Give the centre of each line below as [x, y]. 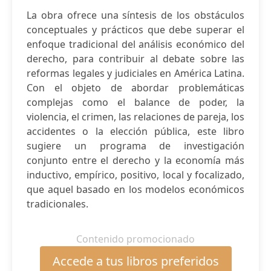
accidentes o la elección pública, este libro [135, 131]
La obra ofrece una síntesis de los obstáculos [135, 15]
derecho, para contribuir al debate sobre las [135, 59]
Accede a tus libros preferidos [135, 261]
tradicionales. [57, 204]
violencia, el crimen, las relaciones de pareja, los [135, 117]
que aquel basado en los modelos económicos [135, 189]
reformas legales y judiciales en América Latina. [135, 73]
